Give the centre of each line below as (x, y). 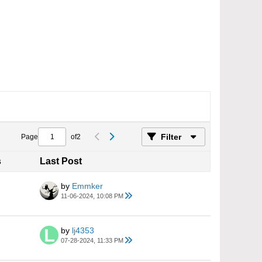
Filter (171, 137)
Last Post (61, 161)
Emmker (87, 186)
